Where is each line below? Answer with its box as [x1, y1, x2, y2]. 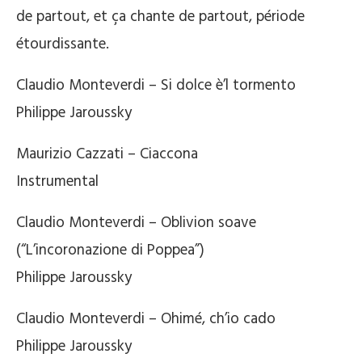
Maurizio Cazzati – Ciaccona [16, 141, 198, 166]
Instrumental [16, 169, 99, 194]
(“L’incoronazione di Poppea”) [16, 238, 204, 263]
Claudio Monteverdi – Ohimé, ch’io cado [16, 306, 276, 331]
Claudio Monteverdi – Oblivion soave [16, 210, 256, 235]
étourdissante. [16, 32, 109, 57]
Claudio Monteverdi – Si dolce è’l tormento [16, 73, 296, 98]
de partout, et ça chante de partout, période [16, 4, 305, 29]
